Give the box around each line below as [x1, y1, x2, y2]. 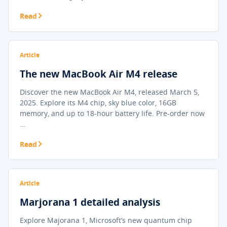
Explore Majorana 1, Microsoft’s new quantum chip [20, 215, 192, 225]
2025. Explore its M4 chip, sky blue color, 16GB [20, 98, 176, 107]
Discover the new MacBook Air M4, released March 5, [20, 87, 199, 97]
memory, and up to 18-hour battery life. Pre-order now [20, 108, 205, 118]
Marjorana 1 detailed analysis [20, 196, 160, 209]
